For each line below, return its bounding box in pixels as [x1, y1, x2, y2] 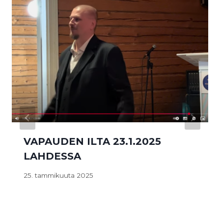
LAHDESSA [24, 150, 81, 162]
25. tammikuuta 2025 [24, 171, 93, 179]
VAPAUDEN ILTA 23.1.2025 [24, 135, 161, 147]
